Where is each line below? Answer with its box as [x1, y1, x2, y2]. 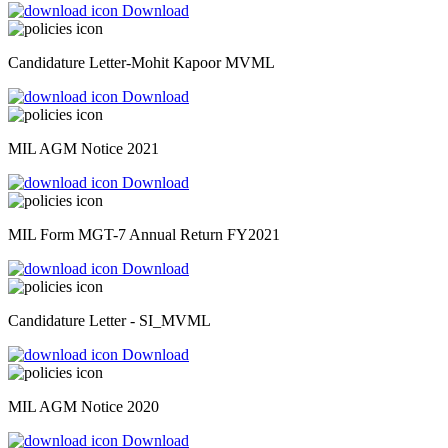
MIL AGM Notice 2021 [8, 140, 159, 158]
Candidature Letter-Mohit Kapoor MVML [8, 54, 275, 72]
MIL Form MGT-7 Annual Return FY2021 [8, 226, 280, 244]
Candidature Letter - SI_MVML [8, 312, 211, 330]
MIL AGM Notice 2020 [8, 398, 159, 416]
